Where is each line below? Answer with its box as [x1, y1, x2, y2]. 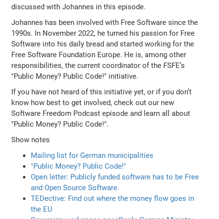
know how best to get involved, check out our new [11, 98, 175, 107]
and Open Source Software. [31, 183, 120, 192]
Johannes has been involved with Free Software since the [11, 18, 198, 27]
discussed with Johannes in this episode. [11, 2, 146, 11]
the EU [31, 204, 53, 214]
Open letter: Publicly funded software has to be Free [31, 172, 199, 181]
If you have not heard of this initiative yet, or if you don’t [11, 87, 192, 96]
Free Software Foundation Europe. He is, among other [11, 50, 187, 59]
